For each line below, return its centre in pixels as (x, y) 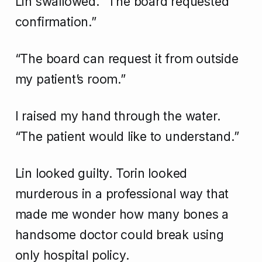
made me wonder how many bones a (122, 215)
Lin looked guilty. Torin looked (101, 174)
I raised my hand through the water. (118, 116)
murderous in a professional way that (122, 194)
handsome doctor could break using (119, 235)
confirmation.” (56, 22)
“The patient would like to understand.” (127, 137)
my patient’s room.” (70, 80)
